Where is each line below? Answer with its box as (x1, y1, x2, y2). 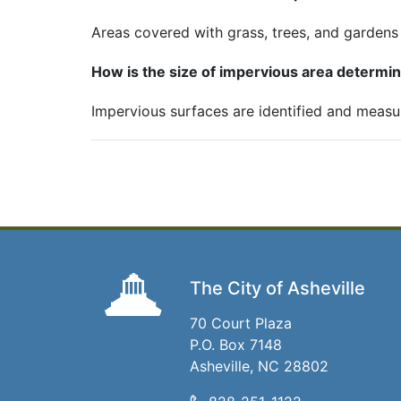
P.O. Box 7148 (190, 336, 282, 354)
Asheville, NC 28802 (190, 357, 328, 375)
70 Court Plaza (190, 314, 292, 332)
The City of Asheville (190, 277, 365, 299)
